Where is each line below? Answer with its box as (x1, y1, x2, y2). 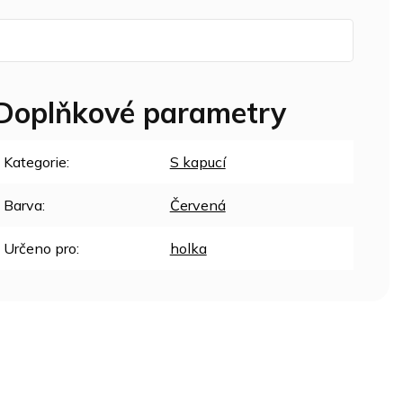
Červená (169, 195, 226, 214)
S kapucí (169, 152, 226, 171)
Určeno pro (3, 238, 76, 257)
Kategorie (3, 152, 67, 171)
